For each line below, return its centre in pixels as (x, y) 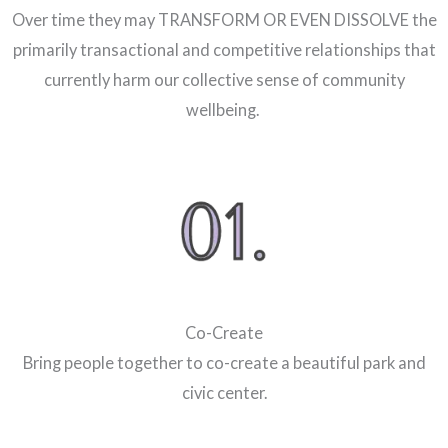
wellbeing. (224, 109)
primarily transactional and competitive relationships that (224, 49)
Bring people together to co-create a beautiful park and (224, 362)
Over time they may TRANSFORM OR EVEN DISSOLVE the (224, 19)
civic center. (224, 392)
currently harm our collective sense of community (224, 79)
